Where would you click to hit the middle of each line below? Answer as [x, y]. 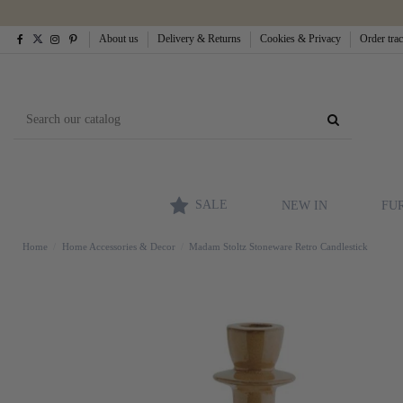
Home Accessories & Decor [118, 246]
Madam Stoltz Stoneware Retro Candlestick [279, 246]
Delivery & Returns [201, 39]
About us [121, 39]
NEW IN [304, 205]
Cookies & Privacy [302, 39]
